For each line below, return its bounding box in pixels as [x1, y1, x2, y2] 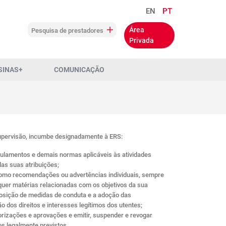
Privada [129, 36, 154, 44]
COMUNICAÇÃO [54, 66, 104, 74]
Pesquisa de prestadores [31, 27, 105, 34]
